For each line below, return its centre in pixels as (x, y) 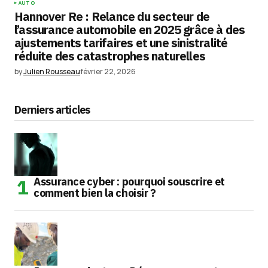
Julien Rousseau (52, 71)
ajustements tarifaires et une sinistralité (121, 43)
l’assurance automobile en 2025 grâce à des (130, 30)
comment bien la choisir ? (95, 193)
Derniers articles (52, 110)
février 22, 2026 (108, 71)
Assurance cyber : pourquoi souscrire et (129, 182)
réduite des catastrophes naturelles (110, 56)
